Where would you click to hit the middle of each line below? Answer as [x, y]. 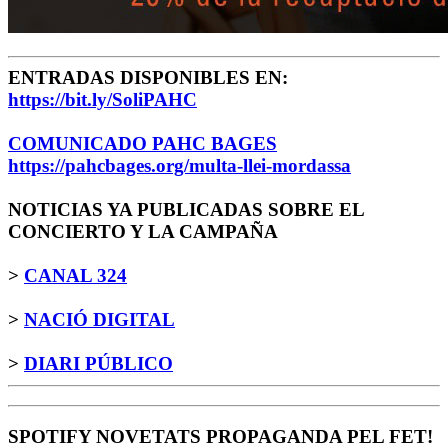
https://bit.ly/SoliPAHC [102, 100]
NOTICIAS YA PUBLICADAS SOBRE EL [186, 210]
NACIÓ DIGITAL [99, 320]
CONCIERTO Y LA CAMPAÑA [143, 232]
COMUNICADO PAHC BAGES [142, 144]
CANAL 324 [75, 276]
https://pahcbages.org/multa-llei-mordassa [179, 166]
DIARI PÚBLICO [98, 364]
